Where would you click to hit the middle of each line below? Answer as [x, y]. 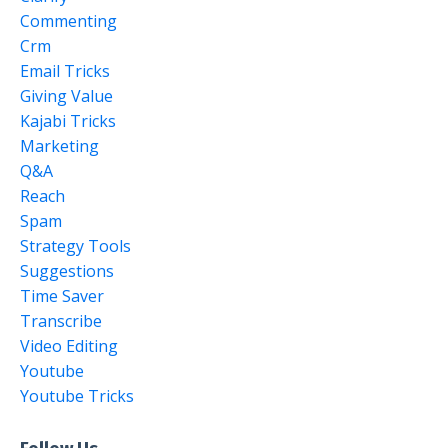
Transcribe [61, 321]
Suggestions [67, 271]
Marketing [59, 146]
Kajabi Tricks [68, 121]
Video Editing [69, 346]
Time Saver [62, 296]
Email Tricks [65, 71]
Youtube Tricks [77, 396]
